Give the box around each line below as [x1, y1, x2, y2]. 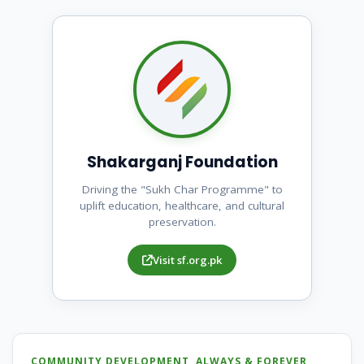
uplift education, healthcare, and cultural [80, 198, 284, 214]
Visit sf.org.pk [153, 253, 222, 268]
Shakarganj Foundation [86, 151, 278, 174]
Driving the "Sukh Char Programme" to [81, 182, 283, 197]
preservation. [148, 214, 216, 230]
